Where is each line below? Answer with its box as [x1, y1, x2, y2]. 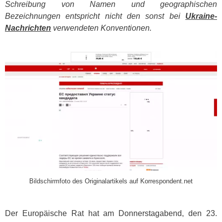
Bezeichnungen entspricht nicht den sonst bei [5, 12, 185, 20]
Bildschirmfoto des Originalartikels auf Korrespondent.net [29, 177, 193, 185]
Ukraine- [185, 12, 217, 20]
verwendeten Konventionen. [51, 24, 152, 32]
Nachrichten [5, 24, 51, 32]
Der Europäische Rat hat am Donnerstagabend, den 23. [5, 209, 217, 218]
